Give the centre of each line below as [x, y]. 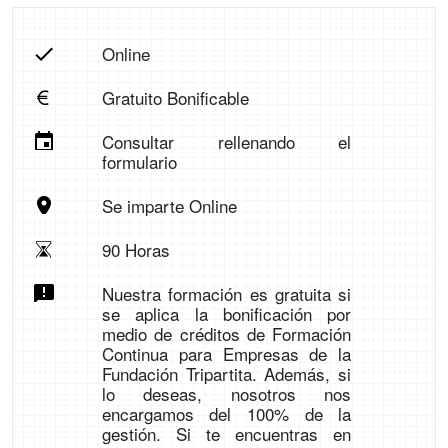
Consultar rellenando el [226, 142]
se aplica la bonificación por [226, 314]
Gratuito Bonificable [175, 98]
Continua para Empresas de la [226, 354]
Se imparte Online [169, 206]
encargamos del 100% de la [226, 414]
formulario [139, 162]
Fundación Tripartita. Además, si [226, 374]
